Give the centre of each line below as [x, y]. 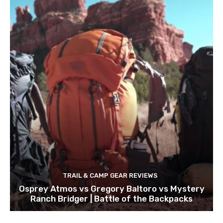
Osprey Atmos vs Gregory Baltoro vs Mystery [111, 188]
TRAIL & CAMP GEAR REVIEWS [110, 175]
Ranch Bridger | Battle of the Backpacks [111, 198]
